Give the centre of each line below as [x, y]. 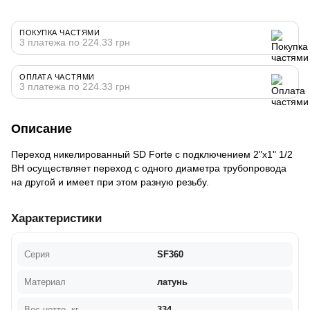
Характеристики [56, 218]
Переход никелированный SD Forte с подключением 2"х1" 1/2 [152, 154]
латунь [172, 282]
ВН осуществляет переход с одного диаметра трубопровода [149, 168]
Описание [42, 128]
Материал [45, 282]
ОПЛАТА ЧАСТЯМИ [57, 76]
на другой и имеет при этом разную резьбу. [110, 182]
